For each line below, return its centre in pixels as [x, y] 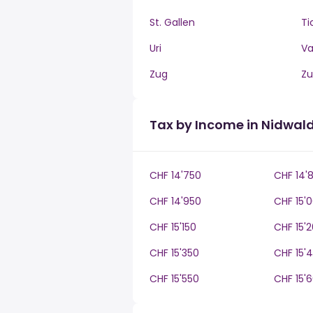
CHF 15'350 [174, 253]
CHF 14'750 [175, 175]
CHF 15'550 [174, 279]
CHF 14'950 [175, 201]
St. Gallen [172, 22]
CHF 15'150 [173, 227]
